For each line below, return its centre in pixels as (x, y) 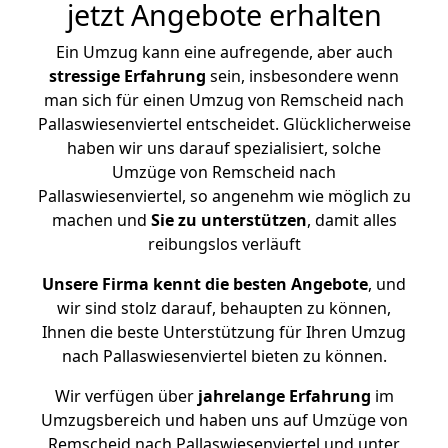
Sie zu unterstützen (228, 220)
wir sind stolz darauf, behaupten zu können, (224, 308)
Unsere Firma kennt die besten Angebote (205, 284)
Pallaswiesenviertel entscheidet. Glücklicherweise (224, 124)
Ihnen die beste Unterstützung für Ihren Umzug (224, 332)
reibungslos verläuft (224, 244)
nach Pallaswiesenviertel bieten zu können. (224, 356)
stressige (84, 76)
